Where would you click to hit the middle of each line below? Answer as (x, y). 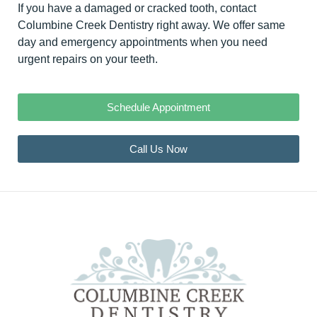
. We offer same (246, 25)
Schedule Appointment (158, 108)
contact (238, 8)
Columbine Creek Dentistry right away (113, 25)
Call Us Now (158, 149)
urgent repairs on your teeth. (88, 59)
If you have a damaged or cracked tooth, (119, 8)
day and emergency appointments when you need (143, 42)
